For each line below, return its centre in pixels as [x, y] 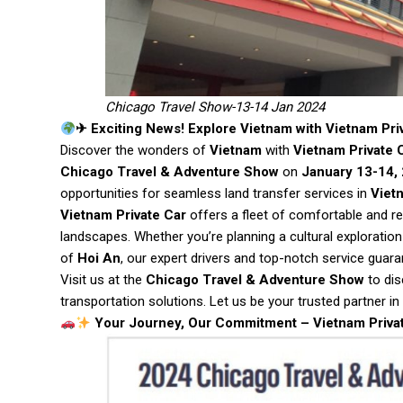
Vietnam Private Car [123, 215]
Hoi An [99, 258]
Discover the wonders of [135, 150]
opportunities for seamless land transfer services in [215, 193]
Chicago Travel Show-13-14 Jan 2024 [215, 107]
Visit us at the [103, 280]
